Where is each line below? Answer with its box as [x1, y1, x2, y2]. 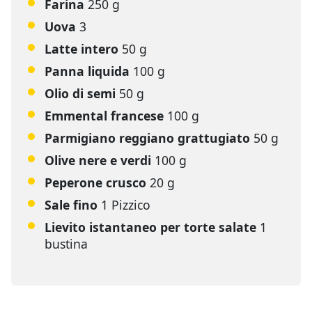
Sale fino [45, 196, 97, 213]
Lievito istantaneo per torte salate [45, 219, 256, 235]
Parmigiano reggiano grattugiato [45, 130, 250, 146]
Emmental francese [45, 107, 164, 124]
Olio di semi [45, 85, 116, 102]
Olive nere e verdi [45, 152, 151, 169]
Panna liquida [45, 63, 130, 79]
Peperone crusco [45, 174, 146, 191]
